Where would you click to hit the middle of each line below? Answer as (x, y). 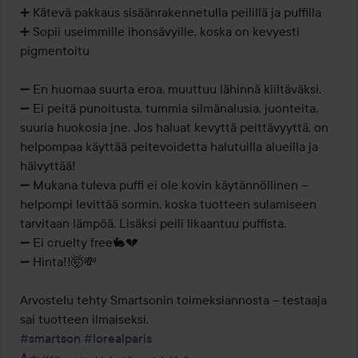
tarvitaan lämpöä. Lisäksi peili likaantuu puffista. (153, 223)
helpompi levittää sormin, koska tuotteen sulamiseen (168, 204)
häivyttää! (48, 166)
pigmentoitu (55, 51)
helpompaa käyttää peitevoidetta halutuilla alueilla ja (169, 147)
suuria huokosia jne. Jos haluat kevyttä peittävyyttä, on (174, 127)
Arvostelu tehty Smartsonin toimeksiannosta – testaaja (173, 300)
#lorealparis (118, 338)
